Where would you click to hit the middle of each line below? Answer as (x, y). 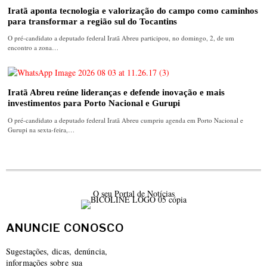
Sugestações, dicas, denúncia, (57, 251)
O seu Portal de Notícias (133, 193)
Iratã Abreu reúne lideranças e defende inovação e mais (117, 92)
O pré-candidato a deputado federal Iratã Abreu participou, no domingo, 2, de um (121, 38)
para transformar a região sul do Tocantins (93, 21)
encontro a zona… (33, 48)
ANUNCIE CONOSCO (65, 228)
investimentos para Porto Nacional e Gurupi (94, 103)
